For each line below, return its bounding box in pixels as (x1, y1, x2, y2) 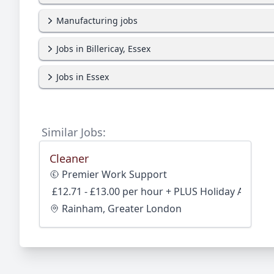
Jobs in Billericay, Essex (56, 43, 150, 54)
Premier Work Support (62, 168, 167, 181)
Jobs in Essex (56, 71, 109, 83)
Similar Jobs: (42, 125, 106, 139)
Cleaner (50, 151, 89, 166)
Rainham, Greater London (62, 202, 182, 215)
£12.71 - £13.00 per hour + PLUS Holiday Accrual (52, 185, 272, 198)
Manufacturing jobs (56, 15, 138, 26)
